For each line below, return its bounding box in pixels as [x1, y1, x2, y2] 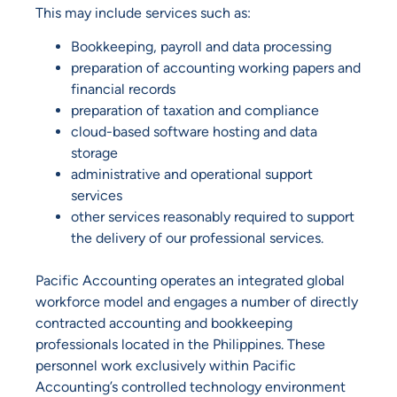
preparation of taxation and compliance [71, 102, 319, 120]
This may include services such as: [35, 4, 251, 21]
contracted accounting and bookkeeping [35, 315, 292, 332]
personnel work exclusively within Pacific [35, 357, 296, 375]
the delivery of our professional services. [71, 230, 323, 247]
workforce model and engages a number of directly [35, 293, 358, 311]
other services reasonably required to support [71, 208, 354, 226]
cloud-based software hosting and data [71, 123, 317, 141]
